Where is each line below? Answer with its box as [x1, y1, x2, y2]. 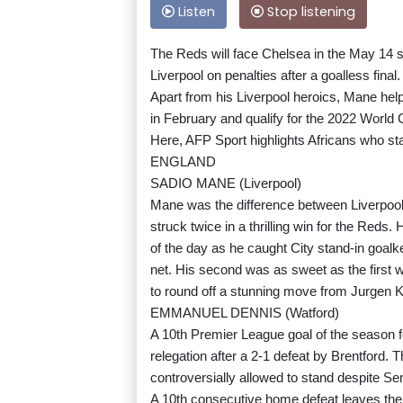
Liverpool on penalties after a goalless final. [150, 67, 400, 84]
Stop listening [264, 3, 355, 22]
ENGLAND [150, 154, 216, 170]
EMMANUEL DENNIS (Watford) [150, 305, 339, 321]
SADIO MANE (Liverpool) [150, 175, 301, 192]
